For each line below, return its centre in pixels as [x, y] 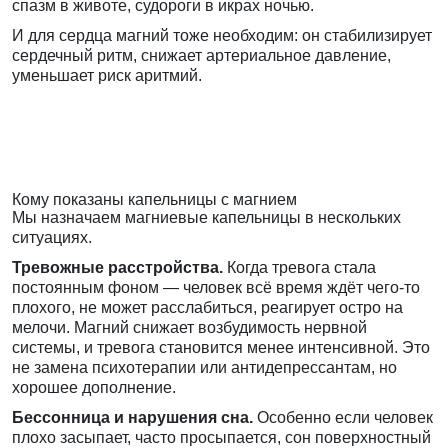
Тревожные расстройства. [117, 268]
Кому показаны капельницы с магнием [154, 200]
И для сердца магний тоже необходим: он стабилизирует [222, 36]
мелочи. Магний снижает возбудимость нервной [189, 328]
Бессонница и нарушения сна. [132, 418]
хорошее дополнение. [94, 388]
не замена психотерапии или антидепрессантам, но [204, 368]
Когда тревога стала [299, 268]
